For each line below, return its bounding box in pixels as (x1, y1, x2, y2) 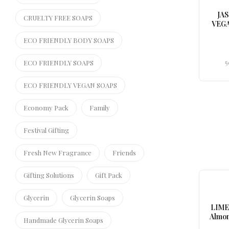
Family (89, 103, 110, 112)
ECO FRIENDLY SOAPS (24, 58, 94, 67)
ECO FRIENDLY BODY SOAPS (24, 36, 114, 44)
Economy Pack (24, 103, 68, 112)
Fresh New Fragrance (24, 148, 91, 157)
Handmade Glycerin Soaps (24, 216, 103, 224)
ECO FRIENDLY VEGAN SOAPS (24, 81, 117, 89)
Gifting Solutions (24, 171, 74, 179)
